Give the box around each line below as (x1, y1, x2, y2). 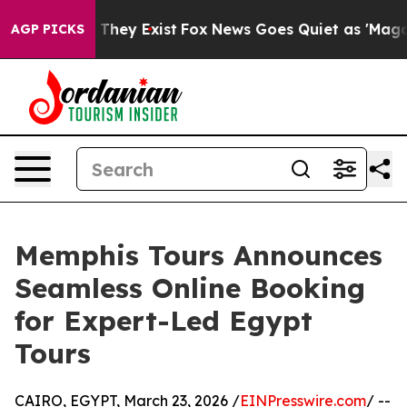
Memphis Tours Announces (15, 238, 382, 273)
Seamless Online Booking (15, 271, 365, 305)
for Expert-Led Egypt (15, 303, 313, 338)
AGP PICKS (11, 21, 84, 37)
